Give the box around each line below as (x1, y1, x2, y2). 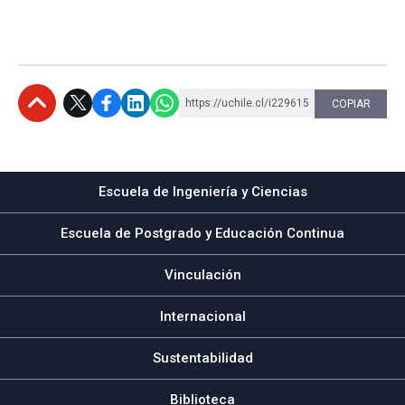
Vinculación (164, 266, 241, 283)
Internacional (159, 307, 246, 325)
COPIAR (331, 97, 371, 110)
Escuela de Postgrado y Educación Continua (61, 224, 344, 241)
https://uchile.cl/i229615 (185, 96, 309, 109)
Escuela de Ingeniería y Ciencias (98, 183, 307, 200)
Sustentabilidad (152, 349, 253, 366)
